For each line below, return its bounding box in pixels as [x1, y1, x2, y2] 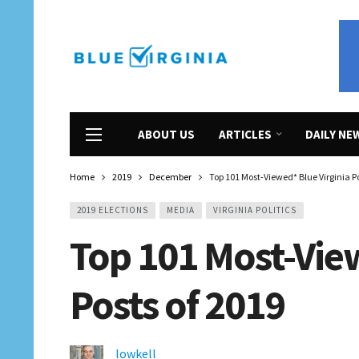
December [149, 171, 192, 183]
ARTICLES [219, 127, 272, 142]
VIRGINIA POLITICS [213, 204, 296, 216]
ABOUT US [138, 127, 195, 142]
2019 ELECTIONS [77, 204, 148, 216]
